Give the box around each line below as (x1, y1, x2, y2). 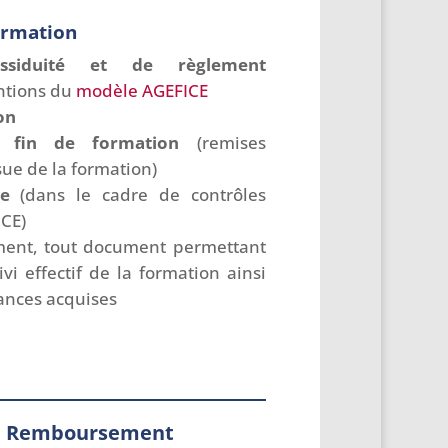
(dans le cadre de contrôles (20, 183, 266, 207)
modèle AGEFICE (75, 79, 208, 103)
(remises (196, 131, 266, 155)
